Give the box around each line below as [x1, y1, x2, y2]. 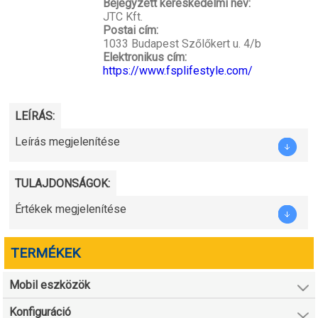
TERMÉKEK [11, 245, 81, 262]
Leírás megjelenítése [15, 134, 121, 148]
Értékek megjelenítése [15, 202, 127, 216]
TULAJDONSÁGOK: [15, 176, 111, 190]
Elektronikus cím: [102, 50, 187, 65]
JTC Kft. [102, 10, 143, 24]
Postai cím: [102, 23, 158, 38]
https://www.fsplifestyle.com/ [102, 64, 253, 78]
